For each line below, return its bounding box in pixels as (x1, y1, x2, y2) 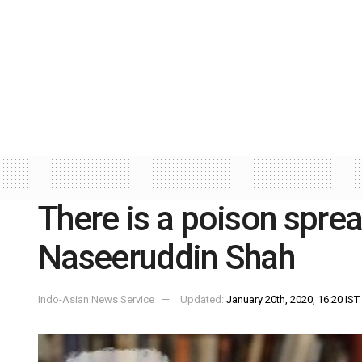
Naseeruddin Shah (38, 237, 295, 277)
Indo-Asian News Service (38, 293, 154, 306)
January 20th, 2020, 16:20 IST (226, 293, 360, 306)
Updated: (180, 293, 226, 306)
